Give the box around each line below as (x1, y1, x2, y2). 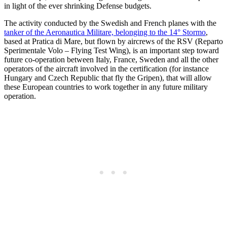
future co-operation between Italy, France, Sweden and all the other (4, 55, 218, 64)
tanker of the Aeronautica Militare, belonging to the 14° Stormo (4, 27, 206, 36)
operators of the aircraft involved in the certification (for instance (4, 64, 209, 73)
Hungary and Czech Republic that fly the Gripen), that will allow (4, 73, 212, 82)
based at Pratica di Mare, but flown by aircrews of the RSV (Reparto (4, 36, 223, 46)
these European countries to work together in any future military (4, 82, 208, 91)
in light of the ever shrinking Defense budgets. (4, 1, 152, 10)
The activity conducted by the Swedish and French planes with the (4, 18, 216, 27)
